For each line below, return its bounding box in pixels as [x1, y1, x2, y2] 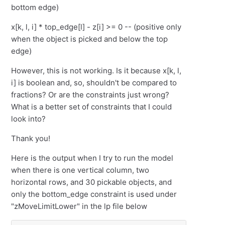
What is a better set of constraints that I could [11, 102, 172, 111]
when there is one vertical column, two [11, 165, 150, 175]
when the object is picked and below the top [11, 34, 168, 44]
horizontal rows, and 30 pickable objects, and [11, 177, 172, 187]
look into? [11, 114, 46, 124]
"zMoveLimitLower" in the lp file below [11, 201, 148, 211]
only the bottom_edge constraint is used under [11, 189, 177, 199]
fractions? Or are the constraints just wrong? [11, 90, 170, 99]
